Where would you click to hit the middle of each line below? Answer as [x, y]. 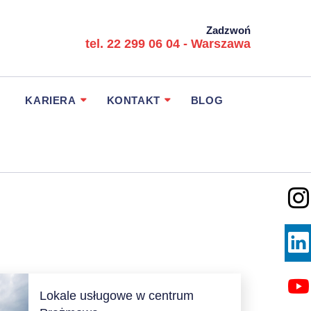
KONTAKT [133, 100]
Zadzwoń [228, 30]
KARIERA [51, 100]
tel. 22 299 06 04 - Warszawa [168, 43]
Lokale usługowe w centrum [116, 295]
